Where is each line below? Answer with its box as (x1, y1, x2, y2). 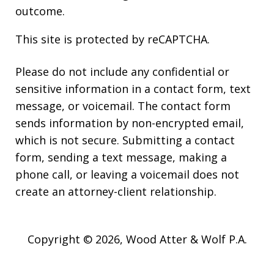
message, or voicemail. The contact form (15, 98, 231, 114)
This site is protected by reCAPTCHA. (15, 32, 210, 47)
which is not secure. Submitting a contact (15, 133, 235, 148)
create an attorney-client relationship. (15, 184, 217, 199)
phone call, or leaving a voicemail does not (15, 167, 239, 182)
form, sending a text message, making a (15, 150, 227, 165)
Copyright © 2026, (27, 232, 126, 247)
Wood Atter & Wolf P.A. (125, 232, 247, 247)
